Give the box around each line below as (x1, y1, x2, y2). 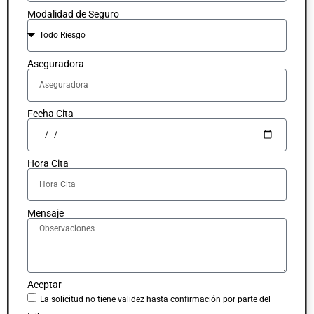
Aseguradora (27, 57, 84, 69)
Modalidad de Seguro (27, 8, 119, 20)
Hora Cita (27, 157, 69, 169)
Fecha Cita (27, 107, 74, 119)
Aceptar (27, 278, 62, 290)
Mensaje (27, 207, 64, 219)
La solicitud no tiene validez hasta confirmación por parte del (40, 294, 271, 304)
